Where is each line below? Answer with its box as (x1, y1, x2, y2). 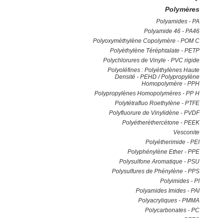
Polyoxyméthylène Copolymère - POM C (93, 37, 200, 44)
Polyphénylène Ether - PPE (127, 148, 200, 155)
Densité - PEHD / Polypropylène (115, 73, 200, 80)
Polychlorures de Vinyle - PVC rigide (103, 57, 200, 64)
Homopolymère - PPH (142, 80, 200, 87)
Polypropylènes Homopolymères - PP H (94, 90, 200, 97)
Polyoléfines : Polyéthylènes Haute (108, 67, 200, 73)
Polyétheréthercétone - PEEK (122, 119, 200, 126)
